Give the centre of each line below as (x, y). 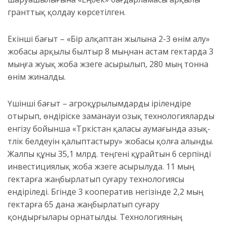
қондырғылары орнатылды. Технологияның (95, 217)
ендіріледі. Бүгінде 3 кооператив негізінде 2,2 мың (105, 192)
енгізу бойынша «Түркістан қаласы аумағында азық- (109, 129)
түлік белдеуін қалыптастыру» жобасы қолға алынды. (110, 142)
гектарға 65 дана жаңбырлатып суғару (83, 205)
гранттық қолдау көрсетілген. (67, 12)
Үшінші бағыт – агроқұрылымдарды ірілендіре (99, 104)
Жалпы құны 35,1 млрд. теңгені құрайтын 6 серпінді (109, 154)
